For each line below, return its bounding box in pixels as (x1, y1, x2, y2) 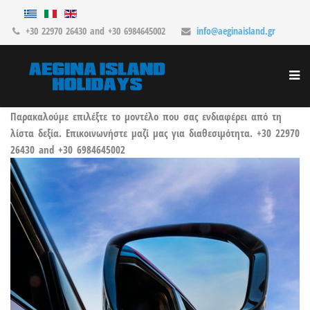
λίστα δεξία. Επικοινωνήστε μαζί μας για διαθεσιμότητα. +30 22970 (10, 126, 300, 140)
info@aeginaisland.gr (197, 25, 275, 37)
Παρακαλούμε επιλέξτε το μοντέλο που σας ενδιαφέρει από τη (10, 109, 282, 123)
